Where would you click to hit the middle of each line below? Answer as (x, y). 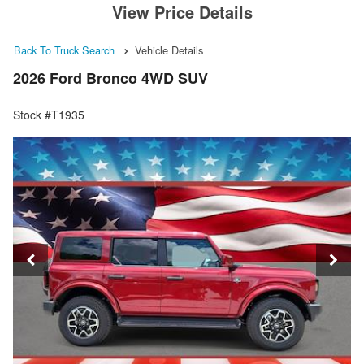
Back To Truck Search (64, 50)
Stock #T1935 (49, 115)
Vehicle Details (169, 50)
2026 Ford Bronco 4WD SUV (110, 78)
